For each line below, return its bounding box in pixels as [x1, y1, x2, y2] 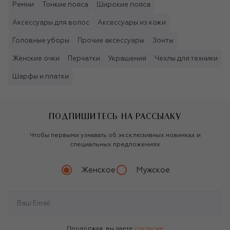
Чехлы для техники [155, 55, 218, 63]
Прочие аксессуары [78, 37, 144, 45]
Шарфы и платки [12, 73, 69, 81]
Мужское [136, 166, 170, 174]
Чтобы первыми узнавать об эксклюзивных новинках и [29, 132, 201, 139]
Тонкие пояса [42, 2, 88, 9]
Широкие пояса [97, 2, 150, 9]
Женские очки [12, 55, 60, 63]
